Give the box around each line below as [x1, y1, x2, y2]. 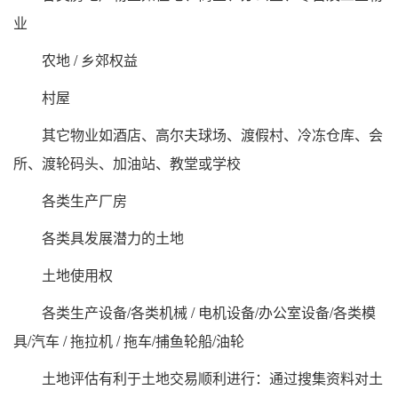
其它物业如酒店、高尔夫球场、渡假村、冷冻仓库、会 [13, 124, 383, 146]
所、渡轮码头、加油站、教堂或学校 [13, 153, 241, 174]
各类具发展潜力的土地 [13, 227, 184, 249]
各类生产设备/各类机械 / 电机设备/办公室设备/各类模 [13, 302, 376, 323]
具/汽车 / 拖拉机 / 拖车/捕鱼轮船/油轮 [13, 330, 244, 352]
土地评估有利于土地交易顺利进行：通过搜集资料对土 [13, 368, 383, 389]
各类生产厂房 [13, 190, 127, 211]
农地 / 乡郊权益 [13, 50, 138, 71]
